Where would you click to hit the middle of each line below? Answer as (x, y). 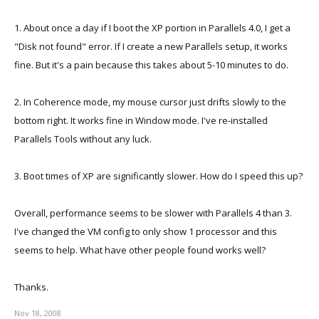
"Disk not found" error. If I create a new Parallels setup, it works (151, 46)
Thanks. (31, 287)
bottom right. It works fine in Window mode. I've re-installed (141, 120)
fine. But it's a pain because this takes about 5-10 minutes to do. (151, 65)
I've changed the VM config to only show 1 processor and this (146, 231)
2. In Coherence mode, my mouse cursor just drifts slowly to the (150, 102)
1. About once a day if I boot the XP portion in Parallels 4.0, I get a (152, 28)
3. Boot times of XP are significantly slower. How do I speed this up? (158, 176)
